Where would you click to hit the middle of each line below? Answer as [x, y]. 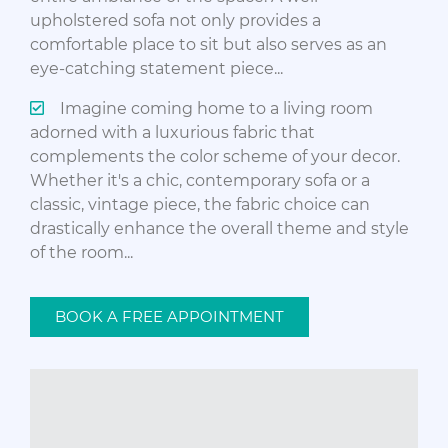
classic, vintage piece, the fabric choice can [200, 204]
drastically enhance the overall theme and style [219, 228]
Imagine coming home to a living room [216, 108]
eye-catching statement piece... [156, 68]
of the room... [81, 252]
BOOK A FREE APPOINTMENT [169, 316]
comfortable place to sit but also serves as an [208, 44]
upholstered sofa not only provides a [175, 20]
